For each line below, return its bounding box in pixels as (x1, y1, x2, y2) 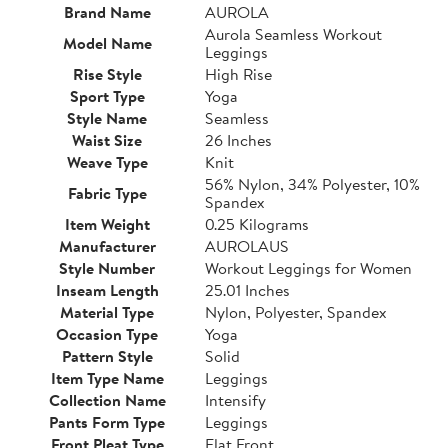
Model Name (62, 31, 152, 54)
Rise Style (72, 62, 142, 85)
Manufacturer (58, 234, 156, 257)
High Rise (205, 62, 272, 85)
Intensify (205, 388, 266, 411)
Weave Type (66, 150, 148, 173)
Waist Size (72, 128, 142, 151)
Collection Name (48, 388, 166, 411)
